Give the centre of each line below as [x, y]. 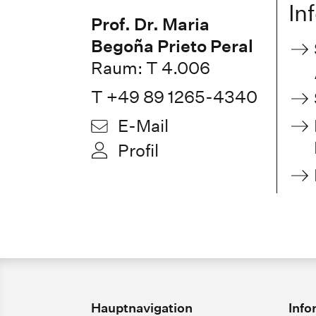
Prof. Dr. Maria [150, 24]
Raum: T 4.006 [151, 68]
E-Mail [143, 126]
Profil [138, 150]
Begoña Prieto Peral [172, 46]
